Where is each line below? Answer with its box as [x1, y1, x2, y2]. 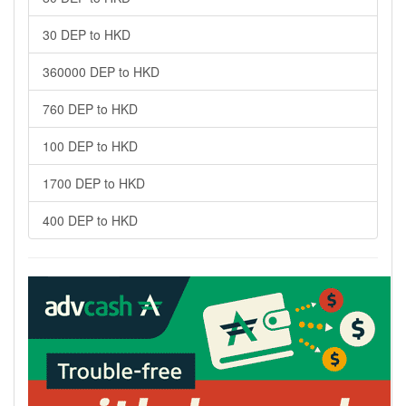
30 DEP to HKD [43, 24, 130, 43]
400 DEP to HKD [43, 210, 138, 229]
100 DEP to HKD [43, 136, 138, 155]
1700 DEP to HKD [43, 173, 145, 192]
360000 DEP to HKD [43, 62, 159, 81]
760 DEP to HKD [43, 99, 138, 118]
